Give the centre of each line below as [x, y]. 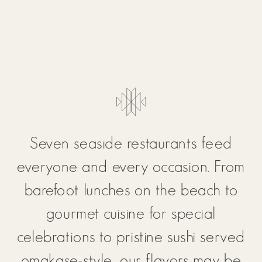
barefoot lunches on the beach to [131, 189]
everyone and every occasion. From [131, 166]
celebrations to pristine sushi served [131, 236]
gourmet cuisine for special [131, 213]
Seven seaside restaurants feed [131, 143]
